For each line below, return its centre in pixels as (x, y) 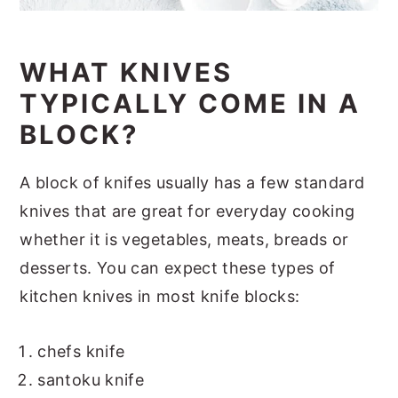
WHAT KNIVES (127, 72)
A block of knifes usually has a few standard (192, 182)
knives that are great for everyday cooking (187, 211)
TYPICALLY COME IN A (191, 103)
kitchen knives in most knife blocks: (160, 296)
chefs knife (81, 351)
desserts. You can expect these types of (178, 267)
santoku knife (91, 379)
